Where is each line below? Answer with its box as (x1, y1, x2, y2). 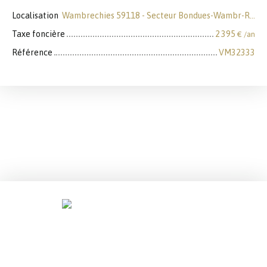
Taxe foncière (12, 29, 65, 39)
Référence (12, 48, 52, 58)
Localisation (12, 11, 58, 21)
